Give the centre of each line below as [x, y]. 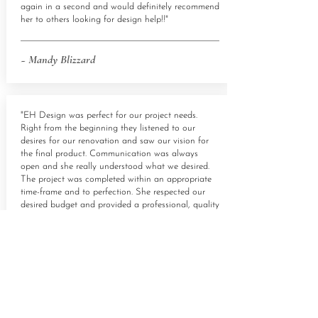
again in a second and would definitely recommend [120, 7]
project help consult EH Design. [82, 230]
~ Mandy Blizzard [57, 60]
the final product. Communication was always [109, 154]
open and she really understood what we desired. [115, 166]
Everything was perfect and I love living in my [109, 243]
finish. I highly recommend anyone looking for [109, 218]
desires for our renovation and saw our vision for [114, 141]
